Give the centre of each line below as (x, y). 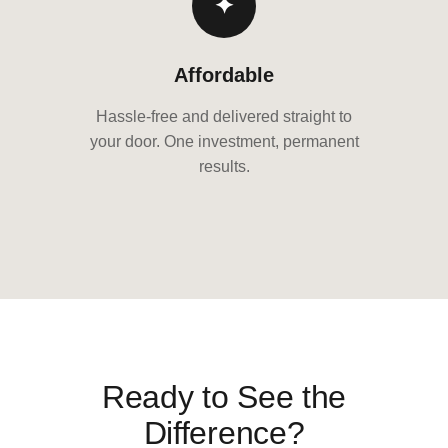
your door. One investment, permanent (224, 141)
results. (224, 166)
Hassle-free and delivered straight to (224, 116)
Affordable (224, 75)
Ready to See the (224, 397)
